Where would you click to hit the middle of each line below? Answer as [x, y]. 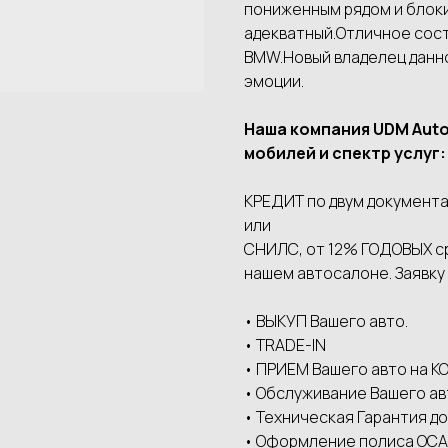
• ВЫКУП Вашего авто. [326, 321]
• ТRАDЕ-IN [285, 345]
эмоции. [274, 81]
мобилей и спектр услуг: [345, 153]
